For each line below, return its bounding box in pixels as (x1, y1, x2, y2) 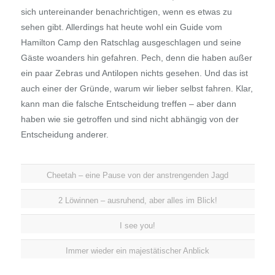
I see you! (120, 221, 155, 231)
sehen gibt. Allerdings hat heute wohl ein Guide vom (20, 22, 222, 33)
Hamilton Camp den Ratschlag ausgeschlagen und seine (20, 37, 241, 48)
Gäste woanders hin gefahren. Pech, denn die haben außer (20, 53, 252, 63)
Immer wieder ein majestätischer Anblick (66, 246, 209, 256)
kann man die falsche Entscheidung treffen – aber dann (20, 99, 236, 109)
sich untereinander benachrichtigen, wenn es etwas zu (20, 7, 232, 17)
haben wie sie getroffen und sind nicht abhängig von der (20, 114, 239, 125)
